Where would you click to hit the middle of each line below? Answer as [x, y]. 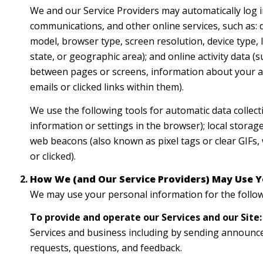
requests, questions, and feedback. [106, 248]
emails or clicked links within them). [107, 87]
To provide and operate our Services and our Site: [146, 218]
